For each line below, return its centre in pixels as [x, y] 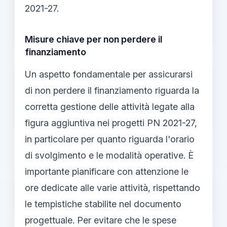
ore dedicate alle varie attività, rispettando [112, 187]
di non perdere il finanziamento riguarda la [112, 90]
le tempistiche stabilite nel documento [103, 204]
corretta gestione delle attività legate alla [110, 106]
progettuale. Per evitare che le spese [101, 220]
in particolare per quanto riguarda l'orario [110, 139]
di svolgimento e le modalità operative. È [109, 155]
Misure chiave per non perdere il [93, 39]
